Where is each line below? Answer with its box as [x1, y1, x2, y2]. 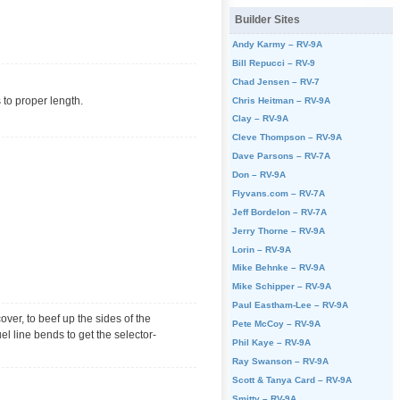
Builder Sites [234, 14, 300, 26]
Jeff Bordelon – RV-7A [231, 206, 327, 217]
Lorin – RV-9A [231, 244, 291, 254]
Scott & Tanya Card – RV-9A [231, 374, 352, 385]
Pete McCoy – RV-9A [231, 319, 321, 329]
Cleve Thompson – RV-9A [231, 132, 342, 143]
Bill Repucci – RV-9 [231, 57, 315, 68]
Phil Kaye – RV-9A [231, 337, 311, 347]
